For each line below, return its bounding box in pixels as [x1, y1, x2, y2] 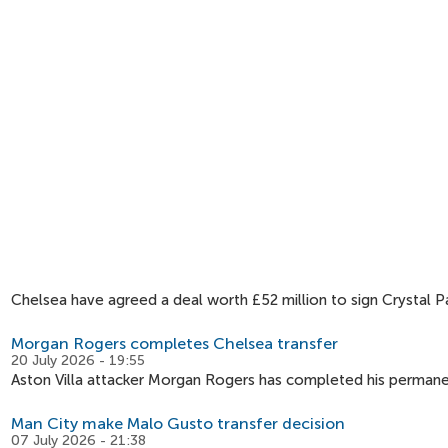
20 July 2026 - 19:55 [11, 352, 145, 369]
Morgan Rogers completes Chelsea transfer [11, 334, 338, 353]
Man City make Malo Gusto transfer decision [11, 414, 345, 433]
